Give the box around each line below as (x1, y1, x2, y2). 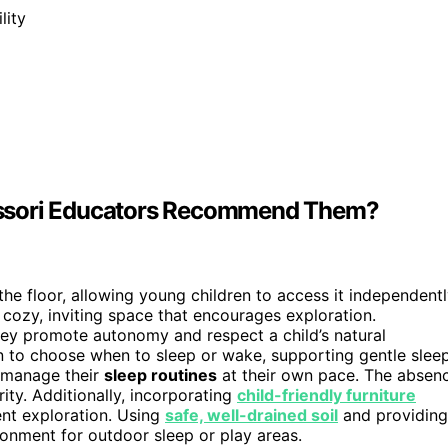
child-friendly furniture (237, 385, 416, 406)
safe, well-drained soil (165, 405, 338, 426)
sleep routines (104, 365, 217, 386)
